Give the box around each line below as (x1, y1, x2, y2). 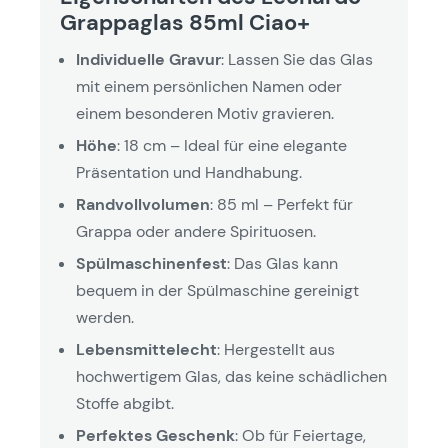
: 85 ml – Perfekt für (210, 194, 353, 215)
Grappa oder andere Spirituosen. (76, 221, 316, 242)
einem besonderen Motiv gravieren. (76, 103, 334, 124)
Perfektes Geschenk (76, 425, 235, 446)
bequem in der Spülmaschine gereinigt (76, 280, 359, 301)
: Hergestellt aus (217, 339, 335, 360)
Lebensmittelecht (76, 339, 217, 360)
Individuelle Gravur (76, 49, 221, 70)
